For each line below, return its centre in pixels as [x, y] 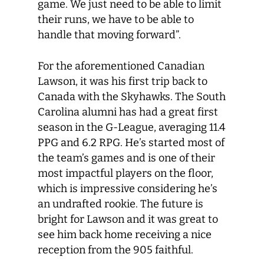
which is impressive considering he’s [128, 189]
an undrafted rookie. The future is [121, 204]
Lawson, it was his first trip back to [123, 81]
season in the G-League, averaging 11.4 [132, 127]
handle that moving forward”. [110, 35]
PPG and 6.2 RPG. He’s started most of [131, 143]
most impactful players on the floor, [126, 173]
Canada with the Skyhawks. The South [132, 97]
